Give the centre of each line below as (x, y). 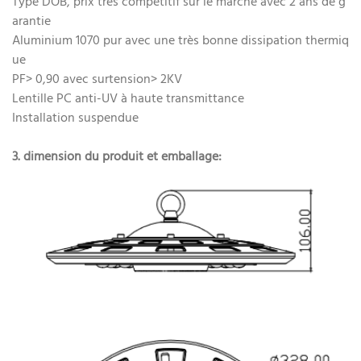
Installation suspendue (75, 119)
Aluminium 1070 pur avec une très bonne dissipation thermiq (180, 41)
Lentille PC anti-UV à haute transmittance (128, 100)
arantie (31, 22)
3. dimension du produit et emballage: (117, 158)
